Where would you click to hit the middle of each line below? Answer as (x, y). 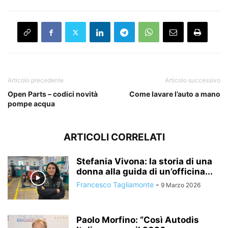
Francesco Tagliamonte (115, 185)
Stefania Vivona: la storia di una (144, 162)
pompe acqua (31, 104)
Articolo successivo (193, 80)
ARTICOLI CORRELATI (114, 137)
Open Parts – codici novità (53, 94)
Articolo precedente (36, 80)
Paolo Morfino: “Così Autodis (138, 220)
